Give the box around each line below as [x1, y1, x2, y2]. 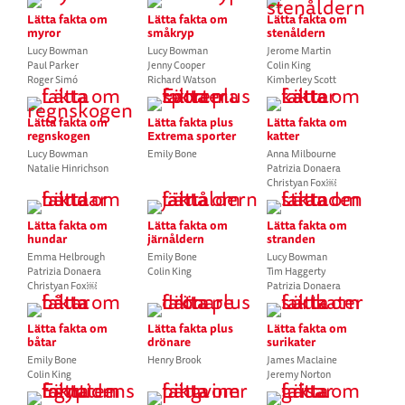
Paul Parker [26, 58, 79, 72]
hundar [26, 230, 67, 248]
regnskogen [26, 127, 90, 145]
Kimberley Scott [267, 72, 337, 87]
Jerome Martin [267, 43, 332, 58]
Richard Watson [146, 72, 216, 87]
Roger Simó [26, 72, 78, 87]
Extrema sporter [146, 127, 236, 145]
